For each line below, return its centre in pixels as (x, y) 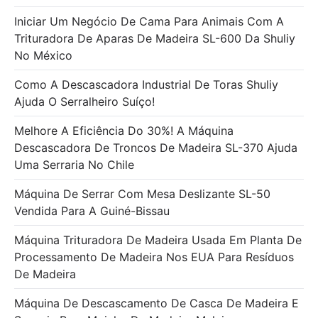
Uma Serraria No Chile (74, 164)
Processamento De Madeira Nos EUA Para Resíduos (154, 257)
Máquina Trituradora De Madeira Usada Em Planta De (158, 240)
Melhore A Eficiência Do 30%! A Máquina (124, 130)
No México (43, 55)
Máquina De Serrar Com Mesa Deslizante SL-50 (142, 193)
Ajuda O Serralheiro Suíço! (84, 101)
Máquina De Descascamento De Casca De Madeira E (157, 303)
